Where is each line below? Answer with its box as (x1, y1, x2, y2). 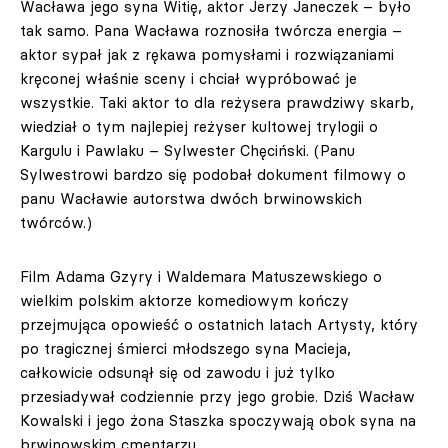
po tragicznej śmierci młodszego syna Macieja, (20, 339, 351, 359)
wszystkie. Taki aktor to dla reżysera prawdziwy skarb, (20, 93, 414, 113)
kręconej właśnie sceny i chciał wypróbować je (20, 69, 357, 89)
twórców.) (20, 213, 92, 233)
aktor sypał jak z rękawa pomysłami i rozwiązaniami (20, 45, 394, 65)
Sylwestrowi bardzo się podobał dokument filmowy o (20, 165, 406, 185)
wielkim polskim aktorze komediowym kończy (20, 291, 349, 311)
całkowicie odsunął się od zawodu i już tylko (20, 363, 335, 383)
